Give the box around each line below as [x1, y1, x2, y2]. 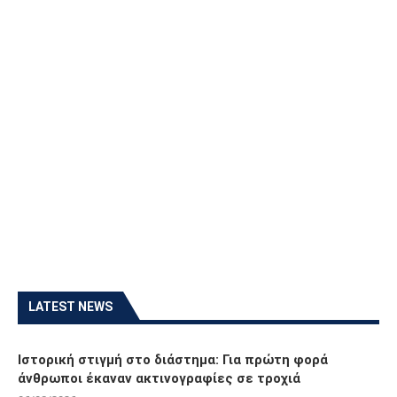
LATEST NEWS [28, 300, 113, 315]
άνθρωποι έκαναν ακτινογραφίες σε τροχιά [18, 370, 300, 387]
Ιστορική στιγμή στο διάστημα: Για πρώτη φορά [18, 352, 328, 369]
